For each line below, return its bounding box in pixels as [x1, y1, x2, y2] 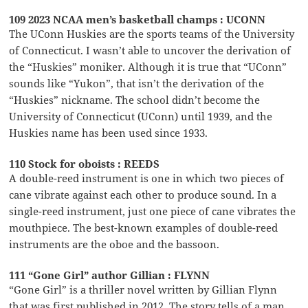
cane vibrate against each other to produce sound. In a [9, 187, 277, 201]
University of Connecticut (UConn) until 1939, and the [9, 109, 273, 123]
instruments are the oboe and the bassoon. [9, 236, 220, 251]
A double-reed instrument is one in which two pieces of [9, 170, 285, 185]
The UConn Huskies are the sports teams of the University [9, 26, 295, 41]
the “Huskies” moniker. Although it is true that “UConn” [9, 59, 287, 74]
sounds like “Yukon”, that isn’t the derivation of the [9, 76, 265, 90]
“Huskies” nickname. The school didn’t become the [9, 92, 261, 107]
